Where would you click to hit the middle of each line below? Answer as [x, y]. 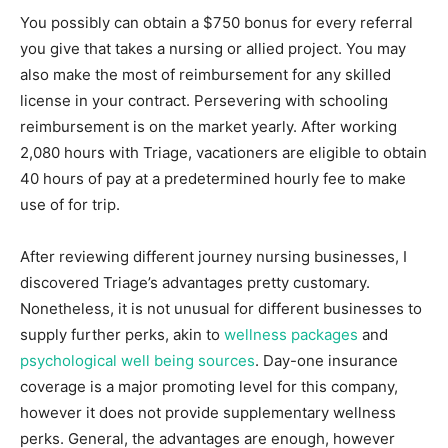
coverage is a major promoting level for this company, [209, 386]
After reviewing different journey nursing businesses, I [213, 256]
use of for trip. [70, 204]
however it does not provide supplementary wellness [208, 412]
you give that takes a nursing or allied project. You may [213, 48]
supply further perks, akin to [122, 334]
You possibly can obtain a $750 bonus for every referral [216, 22]
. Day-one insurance [326, 360]
